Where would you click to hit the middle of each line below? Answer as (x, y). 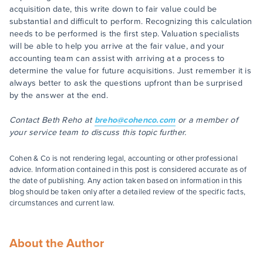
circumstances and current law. (62, 203)
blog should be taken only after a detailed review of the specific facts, (127, 192)
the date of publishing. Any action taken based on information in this (126, 181)
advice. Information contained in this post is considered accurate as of (128, 169)
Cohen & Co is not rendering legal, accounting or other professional (123, 158)
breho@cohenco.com (135, 120)
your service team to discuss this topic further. (98, 132)
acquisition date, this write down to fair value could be (113, 9)
